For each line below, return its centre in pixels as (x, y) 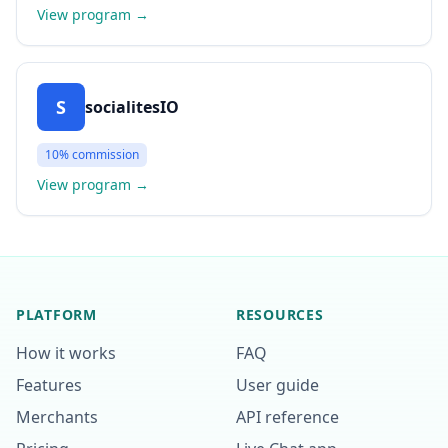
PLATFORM (56, 314)
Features (49, 385)
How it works (66, 353)
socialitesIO (132, 107)
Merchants (57, 417)
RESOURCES (280, 314)
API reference (287, 417)
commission (104, 154)
